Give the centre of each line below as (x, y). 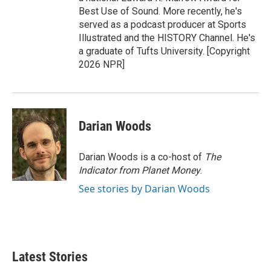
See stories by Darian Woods (144, 189)
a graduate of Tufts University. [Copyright (164, 51)
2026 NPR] (102, 64)
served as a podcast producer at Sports (162, 24)
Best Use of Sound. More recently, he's (160, 11)
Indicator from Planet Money (139, 170)
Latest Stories (50, 257)
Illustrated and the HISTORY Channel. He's (167, 38)
